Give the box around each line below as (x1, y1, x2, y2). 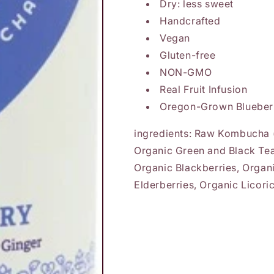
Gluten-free (160, 49, 216, 61)
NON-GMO (160, 66, 212, 78)
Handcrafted (160, 15, 221, 27)
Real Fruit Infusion (160, 83, 248, 95)
